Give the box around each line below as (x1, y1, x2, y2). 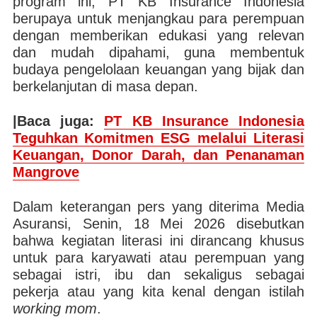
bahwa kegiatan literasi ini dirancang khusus (12, 233, 305, 248)
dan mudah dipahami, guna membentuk (12, 45, 305, 60)
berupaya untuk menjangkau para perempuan (12, 11, 305, 26)
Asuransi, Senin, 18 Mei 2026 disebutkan (12, 216, 305, 231)
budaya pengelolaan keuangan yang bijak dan (12, 62, 305, 77)
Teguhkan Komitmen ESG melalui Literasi (12, 130, 305, 146)
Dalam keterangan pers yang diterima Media (12, 199, 305, 214)
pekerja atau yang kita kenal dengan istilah (12, 284, 305, 299)
